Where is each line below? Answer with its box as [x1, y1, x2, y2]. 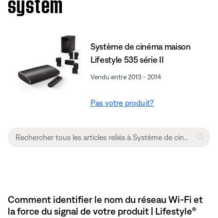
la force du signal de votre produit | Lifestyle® [8, 205, 197, 217]
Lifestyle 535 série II [91, 54, 164, 65]
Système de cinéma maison [91, 41, 191, 52]
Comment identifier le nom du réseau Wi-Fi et [8, 193, 203, 205]
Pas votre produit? [91, 98, 154, 107]
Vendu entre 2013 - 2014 [91, 73, 162, 81]
